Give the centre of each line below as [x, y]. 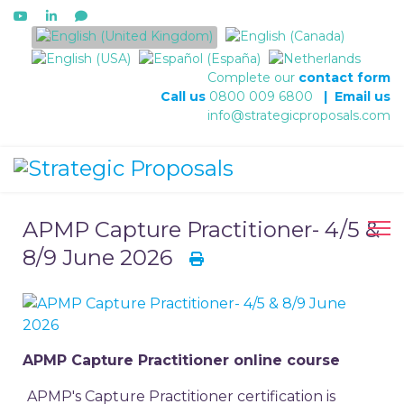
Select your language [98, 34]
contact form [344, 77]
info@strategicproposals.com [299, 115]
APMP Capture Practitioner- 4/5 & [201, 229]
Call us [185, 96]
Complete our [253, 77]
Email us [363, 96]
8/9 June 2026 [100, 257]
